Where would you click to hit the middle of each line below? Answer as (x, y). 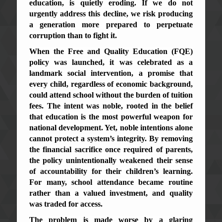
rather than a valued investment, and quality (111, 193)
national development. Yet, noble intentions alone (111, 127)
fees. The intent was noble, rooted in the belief (111, 106)
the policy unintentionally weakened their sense (111, 160)
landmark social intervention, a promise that (111, 73)
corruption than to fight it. (73, 35)
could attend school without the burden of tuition (111, 95)
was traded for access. (66, 204)
